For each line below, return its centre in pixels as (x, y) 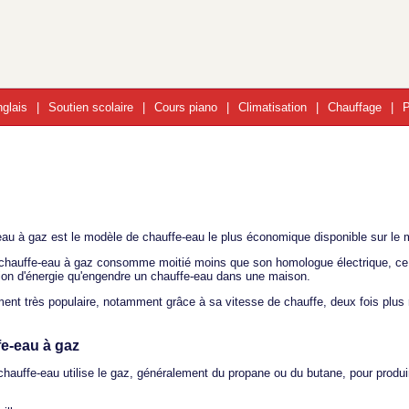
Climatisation (273, 107)
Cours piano (186, 107)
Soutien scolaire (91, 107)
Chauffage (355, 107)
